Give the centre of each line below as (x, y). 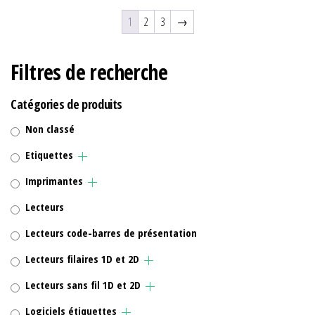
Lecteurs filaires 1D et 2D (82, 259)
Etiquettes (49, 155)
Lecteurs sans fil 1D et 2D (83, 285)
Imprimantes (54, 181)
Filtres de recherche (89, 72)
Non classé (50, 129)
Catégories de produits (67, 104)
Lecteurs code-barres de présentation (111, 233)
